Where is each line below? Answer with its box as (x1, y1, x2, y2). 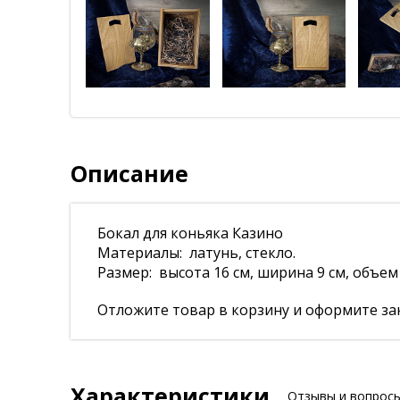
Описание (71, 158, 188, 188)
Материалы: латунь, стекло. (97, 243, 296, 262)
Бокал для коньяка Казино (97, 223, 283, 243)
